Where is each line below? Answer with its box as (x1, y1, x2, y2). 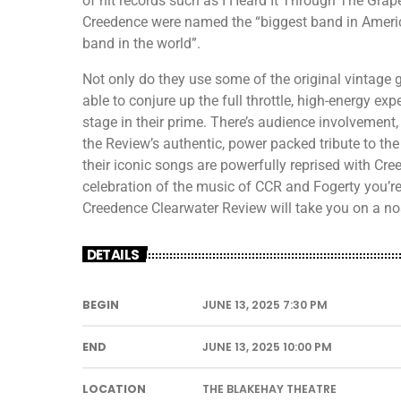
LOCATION (82, 380, 146, 397)
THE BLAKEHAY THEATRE (202, 380, 337, 397)
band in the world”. (82, 35, 200, 53)
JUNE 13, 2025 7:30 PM (202, 296, 328, 312)
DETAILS (86, 244, 140, 264)
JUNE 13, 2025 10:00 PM (202, 338, 332, 354)
